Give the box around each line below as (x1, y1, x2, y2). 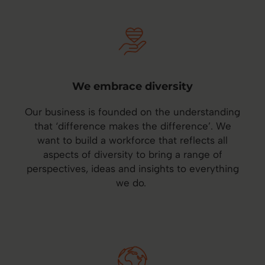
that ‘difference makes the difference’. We (34, 120, 231, 132)
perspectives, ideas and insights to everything (26, 163, 239, 175)
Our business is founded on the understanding (25, 106, 240, 118)
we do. (116, 177, 149, 189)
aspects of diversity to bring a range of (43, 148, 222, 161)
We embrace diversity (72, 80, 193, 93)
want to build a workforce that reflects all (37, 134, 228, 147)
